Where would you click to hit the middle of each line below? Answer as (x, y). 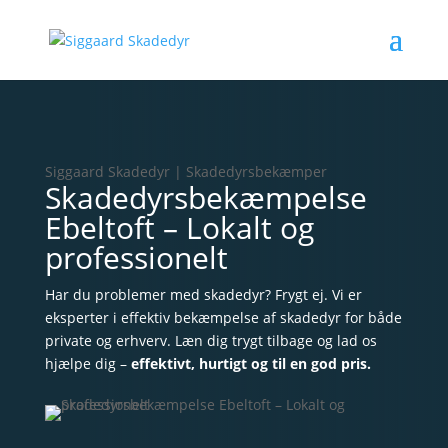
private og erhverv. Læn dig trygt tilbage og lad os (210, 340)
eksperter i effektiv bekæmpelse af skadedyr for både (223, 317)
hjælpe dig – (87, 363)
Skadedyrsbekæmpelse (205, 197)
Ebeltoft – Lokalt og (179, 227)
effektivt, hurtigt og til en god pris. (250, 363)
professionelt (136, 257)
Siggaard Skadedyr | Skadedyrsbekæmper (185, 171)
